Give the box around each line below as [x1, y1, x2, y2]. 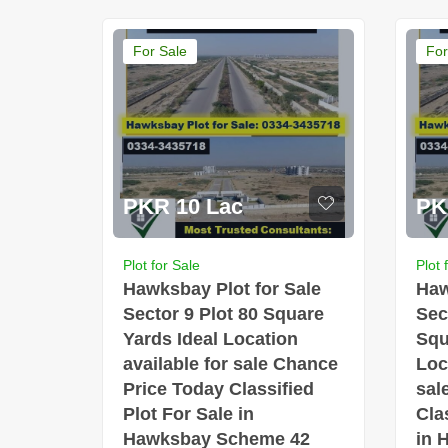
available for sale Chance [123, 353, 338, 374]
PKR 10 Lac [123, 193, 243, 219]
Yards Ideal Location [123, 328, 298, 349]
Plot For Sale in [123, 403, 254, 424]
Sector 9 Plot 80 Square [123, 303, 324, 324]
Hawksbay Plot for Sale [123, 278, 321, 299]
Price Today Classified [123, 378, 314, 399]
